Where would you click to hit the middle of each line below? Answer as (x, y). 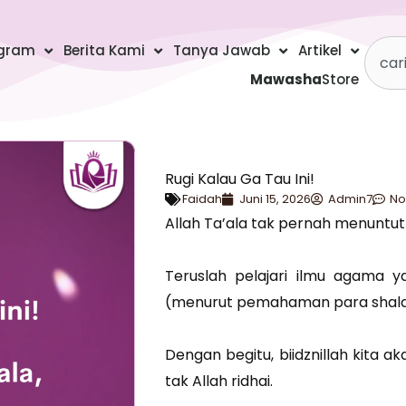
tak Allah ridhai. (219, 381)
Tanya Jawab (222, 51)
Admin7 (351, 198)
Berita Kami (105, 51)
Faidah (203, 198)
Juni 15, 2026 (275, 198)
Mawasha (286, 80)
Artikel (320, 51)
